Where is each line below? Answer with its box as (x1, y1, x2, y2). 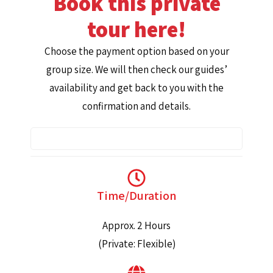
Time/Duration (96, 188, 177, 204)
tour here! (87, 15, 186, 43)
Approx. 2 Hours (102, 219, 171, 232)
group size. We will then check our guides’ (46, 63, 227, 76)
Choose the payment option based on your (44, 44, 229, 58)
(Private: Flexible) (97, 237, 175, 250)
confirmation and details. (82, 99, 191, 113)
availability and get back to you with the (49, 81, 224, 94)
